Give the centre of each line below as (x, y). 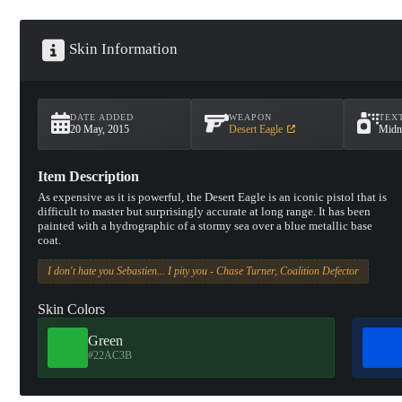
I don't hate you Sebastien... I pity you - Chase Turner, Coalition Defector (203, 271)
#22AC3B (110, 355)
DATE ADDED (102, 117)
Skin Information (123, 48)
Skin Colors (71, 309)
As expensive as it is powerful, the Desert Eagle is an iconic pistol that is (212, 197)
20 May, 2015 (100, 129)
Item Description (88, 176)
